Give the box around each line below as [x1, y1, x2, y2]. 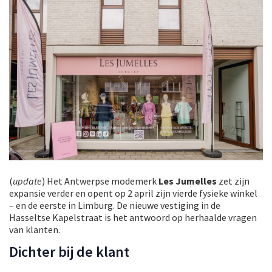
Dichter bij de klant [9, 242, 129, 261]
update [13, 174, 42, 187]
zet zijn [217, 174, 250, 187]
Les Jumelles [158, 174, 217, 187]
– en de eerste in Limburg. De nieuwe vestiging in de [9, 199, 220, 211]
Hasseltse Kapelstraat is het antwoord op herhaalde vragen [9, 211, 257, 223]
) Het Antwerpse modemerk [42, 174, 158, 187]
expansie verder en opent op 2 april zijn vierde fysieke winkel [9, 186, 257, 199]
